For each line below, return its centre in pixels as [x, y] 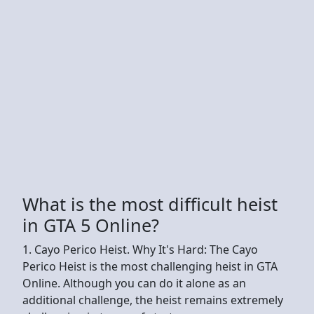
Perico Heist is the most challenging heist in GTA [150, 266]
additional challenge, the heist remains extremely [153, 300]
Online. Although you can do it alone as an [134, 283]
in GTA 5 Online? [91, 225]
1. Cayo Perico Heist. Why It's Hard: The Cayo [140, 249]
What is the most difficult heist [150, 204]
